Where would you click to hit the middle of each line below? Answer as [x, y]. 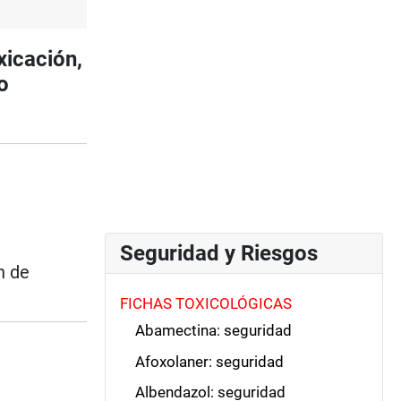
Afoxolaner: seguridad [209, 361]
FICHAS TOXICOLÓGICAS [206, 303]
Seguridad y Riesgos [219, 253]
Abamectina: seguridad [213, 331]
